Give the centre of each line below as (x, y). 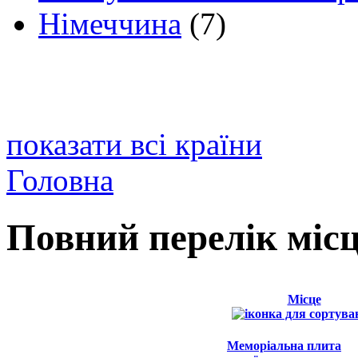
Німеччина (110, 24)
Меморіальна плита (284, 346)
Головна (60, 181)
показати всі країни (134, 145)
